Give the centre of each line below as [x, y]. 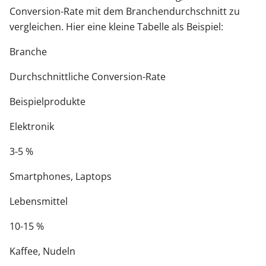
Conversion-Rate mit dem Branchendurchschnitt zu [125, 12]
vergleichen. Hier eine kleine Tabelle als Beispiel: [116, 27]
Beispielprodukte [47, 102]
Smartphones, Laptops [61, 177]
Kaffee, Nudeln [42, 251]
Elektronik [32, 127]
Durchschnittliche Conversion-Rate [88, 77]
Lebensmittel [39, 202]
